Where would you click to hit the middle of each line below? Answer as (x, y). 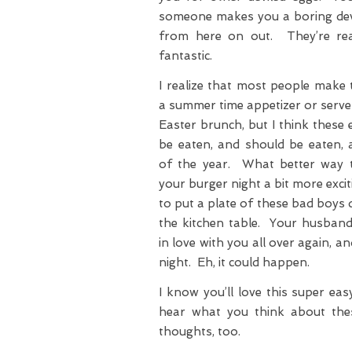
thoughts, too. (200, 332)
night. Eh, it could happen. (236, 263)
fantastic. (185, 56)
